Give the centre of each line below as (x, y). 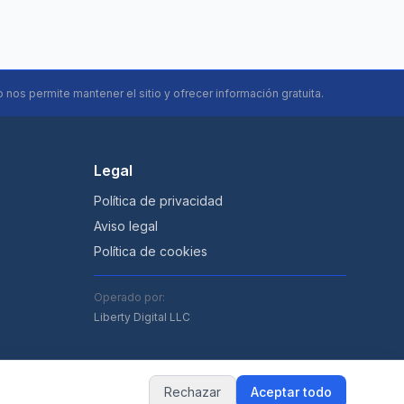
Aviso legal (126, 226)
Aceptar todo (291, 392)
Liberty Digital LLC (142, 317)
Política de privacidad (158, 201)
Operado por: (129, 297)
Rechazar (193, 392)
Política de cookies (151, 251)
